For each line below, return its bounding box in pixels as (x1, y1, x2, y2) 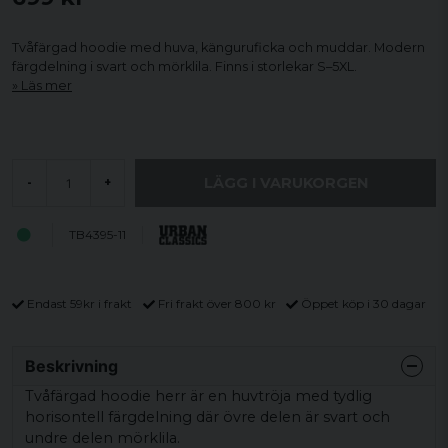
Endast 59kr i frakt (27, 296, 132, 311)
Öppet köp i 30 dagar (301, 296, 426, 311)
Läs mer (21, 78, 72, 93)
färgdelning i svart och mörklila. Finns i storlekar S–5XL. (12, 59, 357, 74)
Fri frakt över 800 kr (157, 296, 276, 311)
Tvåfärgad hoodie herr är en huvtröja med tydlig (25, 386, 372, 405)
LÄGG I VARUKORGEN (203, 173, 368, 192)
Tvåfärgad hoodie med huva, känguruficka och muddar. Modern (12, 40, 425, 55)
